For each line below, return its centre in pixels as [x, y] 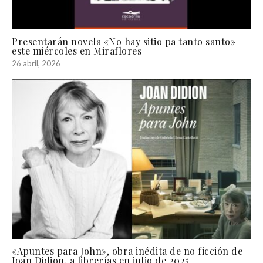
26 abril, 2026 [36, 63]
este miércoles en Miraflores [77, 50]
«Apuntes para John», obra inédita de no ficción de [127, 251]
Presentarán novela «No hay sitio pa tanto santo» [124, 41]
